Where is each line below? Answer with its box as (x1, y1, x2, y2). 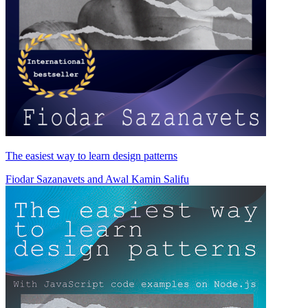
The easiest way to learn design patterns (5, 150, 177, 162)
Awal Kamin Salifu (105, 173, 189, 186)
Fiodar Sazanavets (5, 173, 85, 186)
